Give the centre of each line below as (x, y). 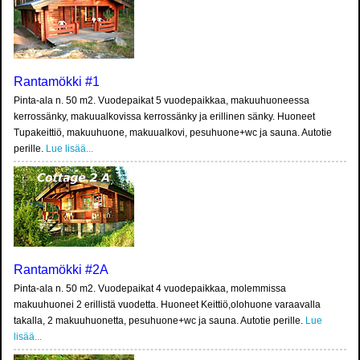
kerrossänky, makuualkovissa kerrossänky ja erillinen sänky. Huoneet (164, 117)
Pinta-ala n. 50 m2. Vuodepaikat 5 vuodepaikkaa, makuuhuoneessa (162, 101)
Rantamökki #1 (57, 82)
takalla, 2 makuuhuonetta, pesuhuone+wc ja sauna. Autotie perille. (160, 321)
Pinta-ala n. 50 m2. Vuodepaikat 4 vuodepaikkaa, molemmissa (150, 289)
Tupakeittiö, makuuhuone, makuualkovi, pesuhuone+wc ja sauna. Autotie (173, 133)
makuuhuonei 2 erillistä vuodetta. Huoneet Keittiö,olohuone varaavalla (167, 305)
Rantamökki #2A (61, 270)
